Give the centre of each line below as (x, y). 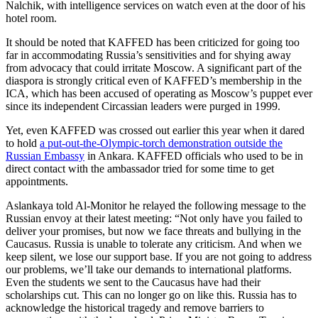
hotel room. (31, 18)
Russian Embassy (45, 156)
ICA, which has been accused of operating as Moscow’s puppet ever (159, 94)
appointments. (37, 182)
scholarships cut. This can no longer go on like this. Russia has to (151, 295)
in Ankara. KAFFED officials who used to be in (194, 156)
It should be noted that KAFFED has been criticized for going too (153, 43)
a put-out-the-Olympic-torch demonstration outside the (161, 143)
